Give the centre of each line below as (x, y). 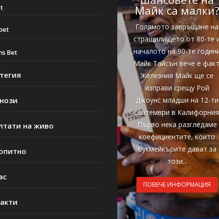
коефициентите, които (177, 137)
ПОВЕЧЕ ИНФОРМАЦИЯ (177, 184)
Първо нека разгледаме (177, 125)
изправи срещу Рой (177, 88)
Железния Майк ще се (177, 76)
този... (177, 161)
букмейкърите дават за (177, 149)
